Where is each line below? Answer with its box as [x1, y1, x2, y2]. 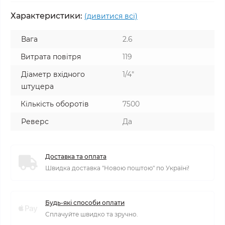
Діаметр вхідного [21, 70, 85, 79]
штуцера [21, 82, 54, 91]
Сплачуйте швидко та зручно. [45, 210, 138, 218]
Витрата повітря [21, 52, 81, 62]
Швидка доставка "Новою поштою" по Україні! [45, 164, 189, 172]
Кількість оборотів [21, 99, 89, 109]
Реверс [21, 117, 49, 127]
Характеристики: [11, 11, 82, 21]
